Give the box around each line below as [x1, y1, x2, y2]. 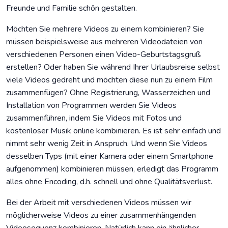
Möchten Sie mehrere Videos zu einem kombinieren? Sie [6, 23, 204, 35]
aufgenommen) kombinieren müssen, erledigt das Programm [6, 163, 218, 175]
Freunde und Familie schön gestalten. [6, 3, 137, 14]
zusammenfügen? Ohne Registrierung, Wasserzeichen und [6, 87, 210, 99]
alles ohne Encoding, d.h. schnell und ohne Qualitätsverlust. [6, 176, 212, 188]
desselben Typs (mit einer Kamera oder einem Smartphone [6, 151, 213, 162]
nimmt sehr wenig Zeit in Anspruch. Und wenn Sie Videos [6, 138, 207, 150]
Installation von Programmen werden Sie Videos [6, 100, 177, 111]
